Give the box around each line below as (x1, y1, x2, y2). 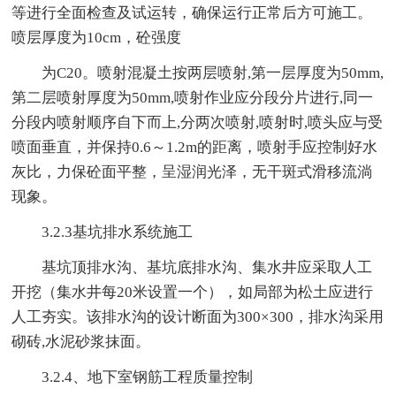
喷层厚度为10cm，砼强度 (11, 28, 182, 46)
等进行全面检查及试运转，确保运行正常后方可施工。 (11, 4, 373, 21)
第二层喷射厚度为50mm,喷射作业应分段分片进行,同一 (11, 88, 374, 106)
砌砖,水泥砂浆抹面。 (11, 332, 151, 350)
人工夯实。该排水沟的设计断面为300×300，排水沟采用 (11, 308, 385, 325)
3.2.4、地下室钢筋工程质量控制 (11, 368, 254, 385)
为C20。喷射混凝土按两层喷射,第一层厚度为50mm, (11, 64, 385, 81)
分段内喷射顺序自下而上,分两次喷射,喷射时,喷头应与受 (11, 113, 384, 131)
